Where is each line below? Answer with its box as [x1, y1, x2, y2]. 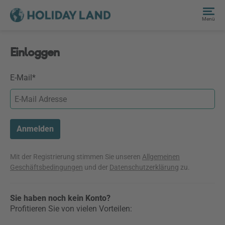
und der [83, 163, 109, 171]
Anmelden [17, 124, 54, 134]
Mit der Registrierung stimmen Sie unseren [10, 153, 142, 161]
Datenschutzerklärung [109, 163, 179, 171]
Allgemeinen [142, 153, 180, 161]
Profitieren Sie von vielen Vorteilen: [10, 204, 132, 213]
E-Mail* [10, 73, 36, 82]
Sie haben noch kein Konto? [10, 193, 110, 203]
